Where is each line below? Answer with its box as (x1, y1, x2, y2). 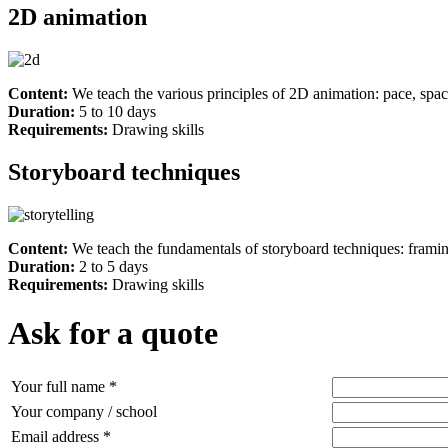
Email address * (11, 427, 111, 445)
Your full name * (11, 377, 117, 395)
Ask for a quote (8, 315, 218, 352)
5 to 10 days (79, 102, 156, 120)
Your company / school (11, 402, 157, 420)
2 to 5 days (79, 257, 148, 275)
